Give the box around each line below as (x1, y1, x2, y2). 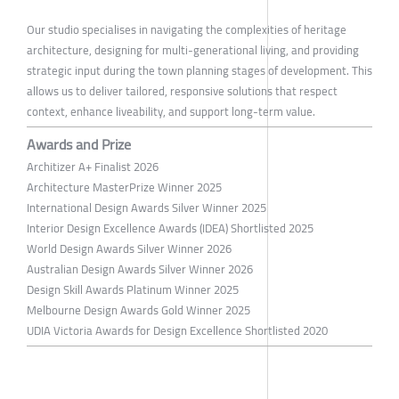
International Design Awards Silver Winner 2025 (27, 197, 266, 219)
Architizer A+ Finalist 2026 (27, 156, 159, 178)
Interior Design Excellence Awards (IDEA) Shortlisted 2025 (27, 217, 313, 240)
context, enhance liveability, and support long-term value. (27, 101, 315, 123)
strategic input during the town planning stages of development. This (27, 60, 372, 82)
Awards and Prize (27, 131, 131, 159)
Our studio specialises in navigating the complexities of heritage (27, 19, 346, 41)
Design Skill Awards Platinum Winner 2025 (27, 279, 239, 301)
